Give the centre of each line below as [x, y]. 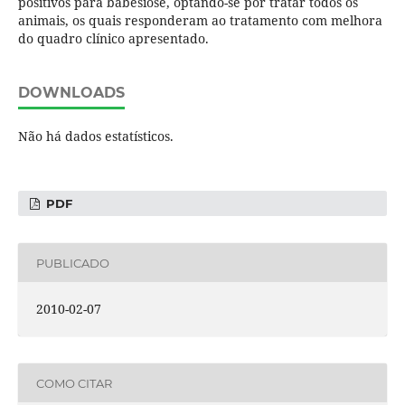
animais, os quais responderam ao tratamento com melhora [200, 21]
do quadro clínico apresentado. [113, 39]
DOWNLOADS [71, 93]
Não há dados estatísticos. [95, 137]
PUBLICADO [72, 263]
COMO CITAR [74, 383]
